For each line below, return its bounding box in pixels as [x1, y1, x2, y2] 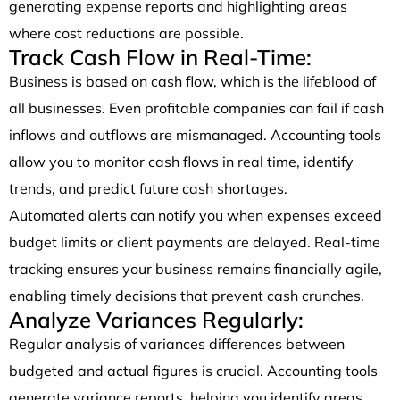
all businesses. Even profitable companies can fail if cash [9, 98, 384, 117]
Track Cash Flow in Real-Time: [9, 43, 312, 71]
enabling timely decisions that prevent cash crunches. [9, 286, 364, 304]
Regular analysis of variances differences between [9, 334, 345, 353]
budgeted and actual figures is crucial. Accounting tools [9, 361, 378, 379]
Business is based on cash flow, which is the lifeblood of [9, 71, 376, 90]
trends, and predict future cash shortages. [9, 179, 287, 197]
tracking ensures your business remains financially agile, [9, 259, 382, 278]
